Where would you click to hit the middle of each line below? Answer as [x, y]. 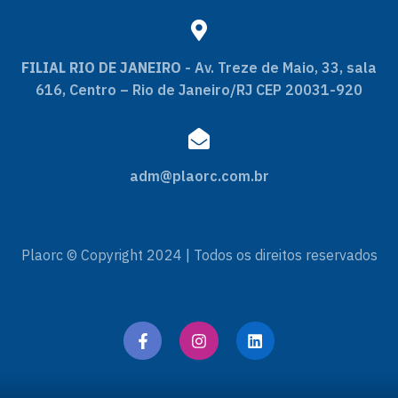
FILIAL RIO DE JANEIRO [101, 68]
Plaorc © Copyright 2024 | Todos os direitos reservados [199, 255]
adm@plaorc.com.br [199, 176]
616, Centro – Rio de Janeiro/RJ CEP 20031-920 [199, 90]
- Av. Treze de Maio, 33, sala [279, 68]
